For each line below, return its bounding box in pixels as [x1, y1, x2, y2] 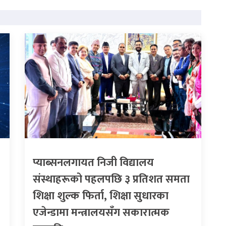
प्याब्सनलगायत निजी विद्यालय [33, 153, 154, 172]
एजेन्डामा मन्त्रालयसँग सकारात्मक [33, 203, 169, 222]
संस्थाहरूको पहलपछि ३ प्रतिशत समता [33, 169, 190, 189]
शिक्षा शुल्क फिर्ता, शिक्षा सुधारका [33, 186, 168, 205]
